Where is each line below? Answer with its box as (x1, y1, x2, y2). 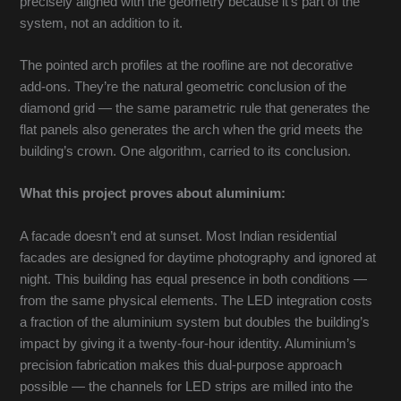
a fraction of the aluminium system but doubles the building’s (20, 314, 371, 329)
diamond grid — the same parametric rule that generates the (20, 101, 371, 116)
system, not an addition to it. (20, 15, 183, 30)
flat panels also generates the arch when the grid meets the (20, 123, 363, 138)
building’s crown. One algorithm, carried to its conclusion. (20, 144, 352, 159)
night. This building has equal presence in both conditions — (20, 271, 368, 286)
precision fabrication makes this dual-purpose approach (20, 357, 343, 372)
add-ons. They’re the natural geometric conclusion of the (20, 80, 347, 95)
